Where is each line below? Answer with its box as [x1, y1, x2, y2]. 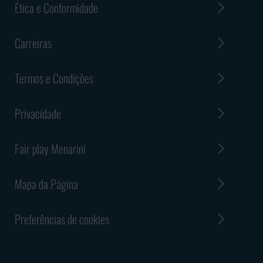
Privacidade [15, 104, 61, 122]
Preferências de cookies [15, 210, 109, 228]
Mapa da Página [15, 174, 78, 193]
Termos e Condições [15, 69, 93, 87]
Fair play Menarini [15, 139, 86, 157]
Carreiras [15, 33, 52, 52]
